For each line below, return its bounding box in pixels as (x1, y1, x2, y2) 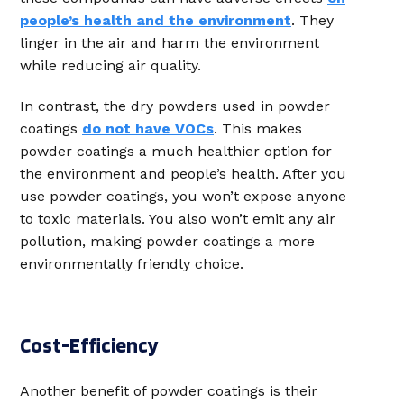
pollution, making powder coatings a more (20, 233, 315, 250)
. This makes (214, 120, 302, 137)
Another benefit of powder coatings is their (20, 382, 317, 399)
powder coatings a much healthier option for (20, 142, 332, 160)
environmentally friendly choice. (20, 255, 243, 272)
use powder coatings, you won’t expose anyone (20, 188, 346, 205)
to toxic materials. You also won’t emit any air (20, 210, 335, 227)
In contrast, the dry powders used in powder (20, 97, 330, 115)
